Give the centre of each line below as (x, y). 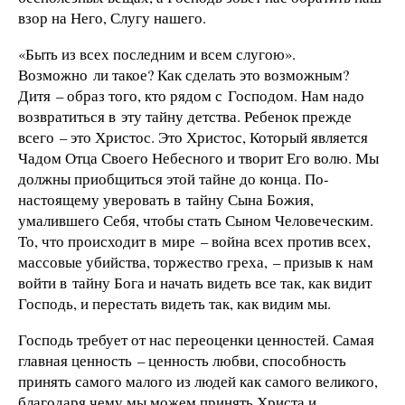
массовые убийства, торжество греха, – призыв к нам (196, 261)
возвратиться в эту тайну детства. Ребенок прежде (185, 116)
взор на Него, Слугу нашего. (112, 18)
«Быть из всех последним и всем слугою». (157, 53)
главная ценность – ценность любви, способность (182, 360)
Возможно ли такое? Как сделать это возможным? (184, 74)
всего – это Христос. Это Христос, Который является (193, 137)
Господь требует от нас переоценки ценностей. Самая (196, 339)
